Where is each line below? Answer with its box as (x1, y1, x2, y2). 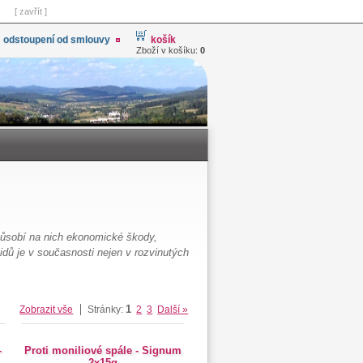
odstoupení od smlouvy (3, 34, 110, 45)
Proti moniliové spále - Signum (23, 344, 181, 357)
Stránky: (88, 304, 124, 315)
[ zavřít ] (15, 6, 47, 16)
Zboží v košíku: (136, 45, 200, 55)
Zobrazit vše (19, 304, 74, 315)
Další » (157, 304, 189, 315)
